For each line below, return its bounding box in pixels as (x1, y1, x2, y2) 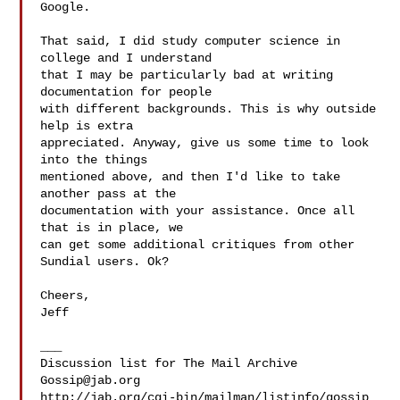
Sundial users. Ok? (40, 254, 170, 269)
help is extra (40, 119, 134, 133)
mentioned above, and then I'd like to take (40, 170, 341, 184)
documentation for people (40, 85, 212, 99)
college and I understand (40, 51, 212, 65)
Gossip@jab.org (40, 373, 141, 387)
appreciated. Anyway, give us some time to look (40, 136, 370, 150)
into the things (40, 153, 148, 167)
